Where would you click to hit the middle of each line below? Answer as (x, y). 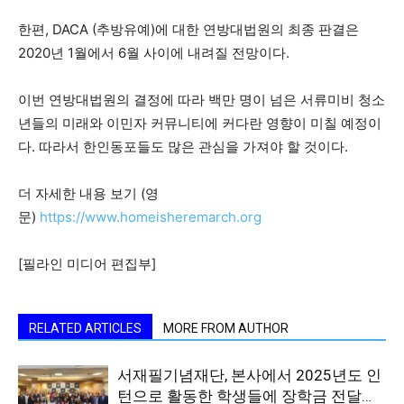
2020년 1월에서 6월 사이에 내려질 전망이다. (154, 53)
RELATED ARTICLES (85, 328)
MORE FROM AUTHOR (226, 328)
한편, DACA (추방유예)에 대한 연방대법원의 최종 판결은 (188, 29)
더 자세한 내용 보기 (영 (88, 193)
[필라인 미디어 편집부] (87, 264)
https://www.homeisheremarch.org (151, 217)
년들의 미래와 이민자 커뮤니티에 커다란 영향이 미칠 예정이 (200, 123)
